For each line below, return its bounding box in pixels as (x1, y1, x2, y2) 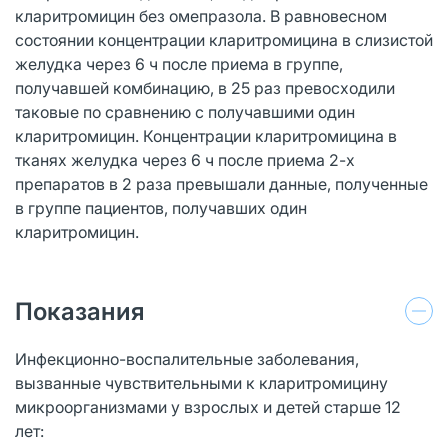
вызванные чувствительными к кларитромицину (15, 372, 388, 393)
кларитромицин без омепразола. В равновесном (15, 5, 387, 26)
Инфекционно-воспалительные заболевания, (15, 348, 359, 369)
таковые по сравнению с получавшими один (15, 101, 355, 122)
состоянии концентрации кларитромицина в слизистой (15, 29, 433, 50)
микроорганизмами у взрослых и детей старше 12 (15, 396, 401, 417)
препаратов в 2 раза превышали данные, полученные (15, 173, 428, 194)
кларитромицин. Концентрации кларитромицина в (15, 125, 397, 146)
